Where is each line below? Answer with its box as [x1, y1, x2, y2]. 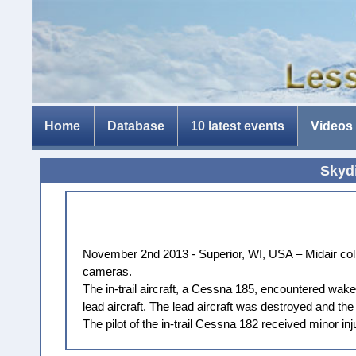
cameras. [83, 265, 133, 279]
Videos [311, 119, 354, 133]
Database [106, 119, 164, 133]
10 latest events [190, 119, 284, 133]
